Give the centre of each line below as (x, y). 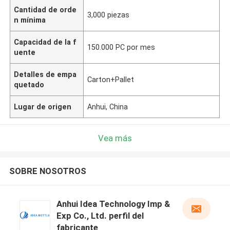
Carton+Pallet (111, 79)
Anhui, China (108, 107)
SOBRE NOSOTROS (47, 171)
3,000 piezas (109, 15)
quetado (29, 84)
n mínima (30, 20)
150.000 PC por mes (121, 47)
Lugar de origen (43, 107)
